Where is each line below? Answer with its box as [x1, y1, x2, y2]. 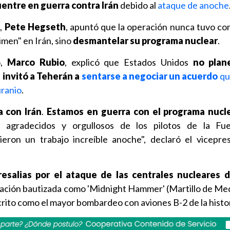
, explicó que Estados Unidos [64, 56, 188, 68]
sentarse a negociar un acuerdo [81, 70, 218, 82]
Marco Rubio [7, 56, 65, 68]
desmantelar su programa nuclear [73, 35, 218, 46]
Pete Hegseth [2, 21, 66, 32]
